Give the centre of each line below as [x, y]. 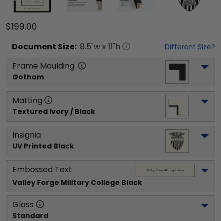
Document [34, 46]
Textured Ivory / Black [54, 111]
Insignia [27, 135]
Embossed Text [42, 169]
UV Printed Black [43, 146]
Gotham [28, 77]
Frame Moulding [43, 66]
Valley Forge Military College [66, 182]
